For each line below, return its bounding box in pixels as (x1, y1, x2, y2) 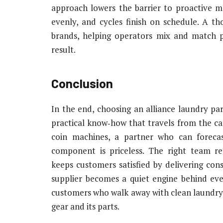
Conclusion (51, 75, 113, 91)
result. (51, 43, 76, 55)
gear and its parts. (51, 201, 119, 213)
